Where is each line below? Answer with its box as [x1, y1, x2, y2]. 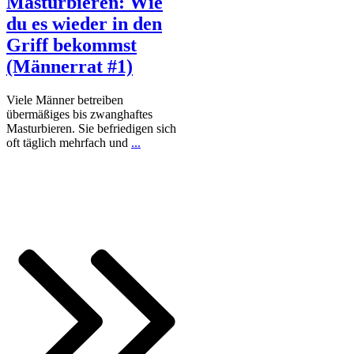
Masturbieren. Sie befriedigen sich [6, 121, 176, 135]
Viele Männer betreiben [6, 92, 123, 107]
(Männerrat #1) [6, 55, 133, 77]
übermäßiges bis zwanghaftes [6, 107, 153, 121]
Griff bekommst [6, 34, 137, 55]
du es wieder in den [6, 13, 162, 34]
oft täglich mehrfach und [6, 135, 131, 149]
